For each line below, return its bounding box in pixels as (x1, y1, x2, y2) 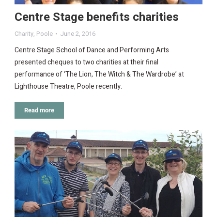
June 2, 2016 (60, 29, 95, 38)
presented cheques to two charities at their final (15, 57, 158, 67)
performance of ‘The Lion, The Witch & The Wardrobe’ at (15, 69, 184, 79)
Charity (15, 29, 33, 38)
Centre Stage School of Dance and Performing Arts (15, 45, 169, 55)
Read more (24, 106, 54, 114)
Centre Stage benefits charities (15, 8, 179, 26)
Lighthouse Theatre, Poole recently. (15, 81, 122, 92)
